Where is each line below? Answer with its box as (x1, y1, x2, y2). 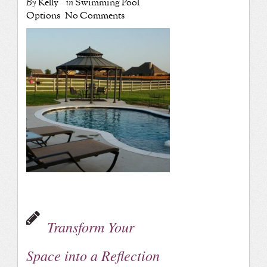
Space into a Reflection (26, 245, 160, 265)
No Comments (64, 9, 125, 23)
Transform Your (46, 216, 134, 236)
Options (26, 9, 60, 23)
